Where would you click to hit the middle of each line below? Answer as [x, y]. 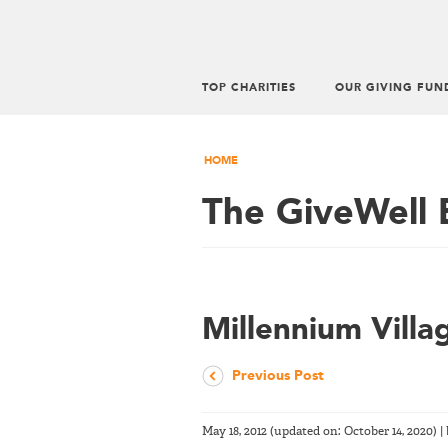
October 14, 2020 [388, 431]
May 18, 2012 [234, 431]
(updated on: [305, 431]
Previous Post [278, 375]
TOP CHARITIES [249, 88]
